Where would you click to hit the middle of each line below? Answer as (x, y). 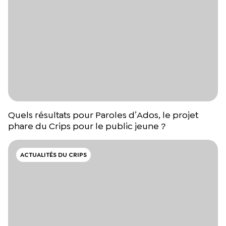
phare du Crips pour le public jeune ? (87, 126)
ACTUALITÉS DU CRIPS (53, 155)
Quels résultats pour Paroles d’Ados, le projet (103, 115)
